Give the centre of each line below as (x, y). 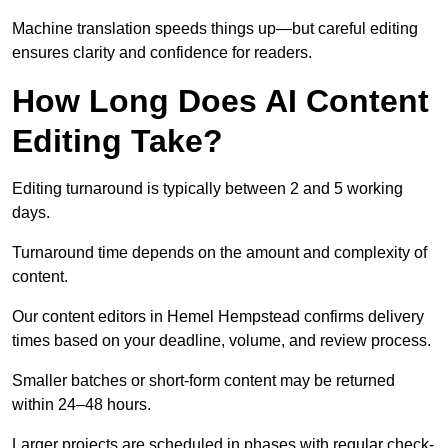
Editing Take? (117, 141)
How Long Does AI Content (220, 101)
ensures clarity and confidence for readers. (162, 53)
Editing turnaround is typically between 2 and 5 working (207, 189)
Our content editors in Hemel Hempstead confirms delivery (218, 317)
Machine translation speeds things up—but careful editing (215, 29)
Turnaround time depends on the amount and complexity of (219, 253)
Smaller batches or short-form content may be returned (203, 381)
